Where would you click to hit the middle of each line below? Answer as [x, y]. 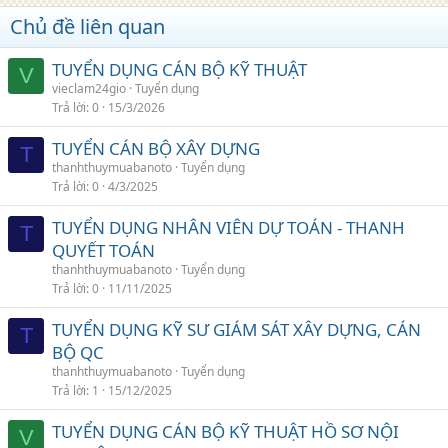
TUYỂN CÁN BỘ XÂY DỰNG [156, 148]
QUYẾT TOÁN [103, 250]
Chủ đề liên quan [87, 26]
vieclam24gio [89, 88]
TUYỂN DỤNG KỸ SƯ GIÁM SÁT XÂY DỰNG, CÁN [236, 329]
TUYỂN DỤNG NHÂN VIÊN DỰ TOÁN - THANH [228, 227]
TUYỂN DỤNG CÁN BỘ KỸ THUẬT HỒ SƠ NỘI [225, 431]
